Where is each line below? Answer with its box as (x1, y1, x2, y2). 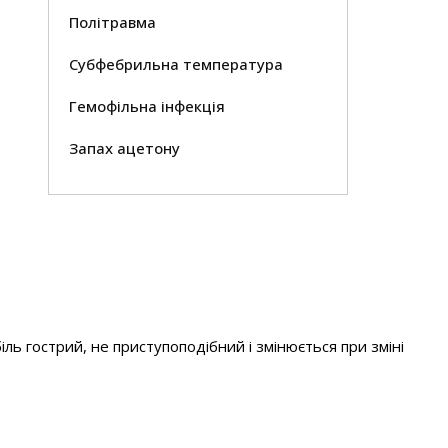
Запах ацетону (69, 138, 181, 158)
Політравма (69, 12, 157, 32)
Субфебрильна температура (69, 54, 284, 74)
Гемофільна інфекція (69, 96, 226, 116)
